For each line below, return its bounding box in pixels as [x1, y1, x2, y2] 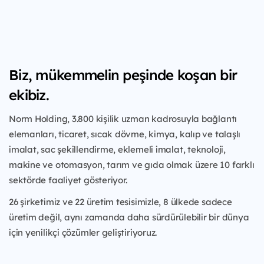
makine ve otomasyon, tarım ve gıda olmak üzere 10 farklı [9, 159, 255, 170]
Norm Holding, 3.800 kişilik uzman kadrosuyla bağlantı [9, 113, 237, 124]
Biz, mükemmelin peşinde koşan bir [9, 65, 237, 84]
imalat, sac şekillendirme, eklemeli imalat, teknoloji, [9, 143, 226, 155]
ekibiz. [9, 85, 49, 104]
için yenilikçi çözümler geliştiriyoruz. [9, 226, 157, 238]
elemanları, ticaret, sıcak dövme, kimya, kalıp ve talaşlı [9, 128, 241, 140]
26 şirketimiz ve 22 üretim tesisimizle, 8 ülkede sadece [9, 196, 232, 207]
